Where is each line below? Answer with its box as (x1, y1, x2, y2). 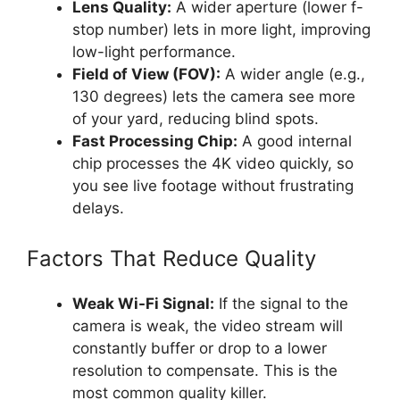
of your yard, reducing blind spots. (72, 110, 319, 129)
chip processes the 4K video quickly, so (72, 154, 354, 173)
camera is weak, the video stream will (72, 316, 343, 335)
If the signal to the (214, 294, 348, 312)
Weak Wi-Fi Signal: (72, 294, 214, 312)
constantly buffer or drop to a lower (72, 338, 327, 357)
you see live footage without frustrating (72, 177, 354, 196)
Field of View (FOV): (72, 65, 221, 84)
